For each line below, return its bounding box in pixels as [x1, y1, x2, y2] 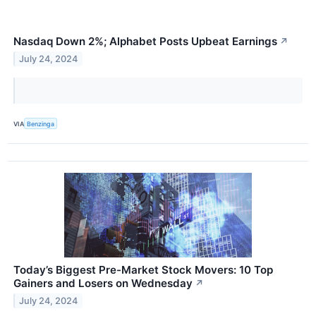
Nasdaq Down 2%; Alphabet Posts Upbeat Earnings [13, 35, 277, 49]
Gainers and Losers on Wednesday [13, 276, 193, 291]
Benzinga [27, 119, 55, 128]
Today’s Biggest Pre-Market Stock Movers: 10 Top [13, 263, 273, 277]
